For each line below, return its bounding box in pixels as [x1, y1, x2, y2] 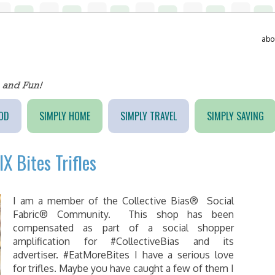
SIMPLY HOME [39, 109, 90, 123]
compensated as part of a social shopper [13, 222, 234, 234]
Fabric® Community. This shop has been [13, 208, 234, 220]
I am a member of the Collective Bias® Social [13, 195, 234, 207]
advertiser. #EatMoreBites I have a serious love [13, 249, 234, 261]
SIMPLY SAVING [206, 109, 264, 123]
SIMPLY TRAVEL [120, 109, 177, 123]
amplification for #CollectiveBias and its [13, 235, 234, 247]
